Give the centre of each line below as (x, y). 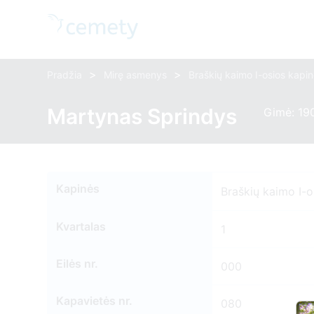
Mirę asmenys (136, 75)
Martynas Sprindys (142, 116)
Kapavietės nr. (95, 301)
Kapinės (78, 189)
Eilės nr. (77, 264)
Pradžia (65, 75)
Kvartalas (81, 227)
